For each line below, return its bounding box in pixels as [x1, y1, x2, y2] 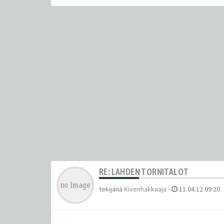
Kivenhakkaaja [124, 184, 166, 193]
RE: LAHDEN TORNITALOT [99, 166, 189, 177]
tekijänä [99, 184, 124, 193]
